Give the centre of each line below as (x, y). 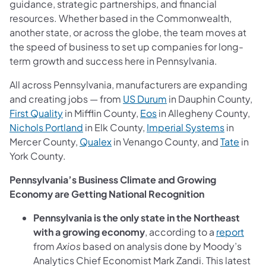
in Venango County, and (166, 141)
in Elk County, (115, 127)
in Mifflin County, (102, 113)
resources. (33, 18)
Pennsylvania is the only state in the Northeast (137, 217)
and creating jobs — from (66, 99)
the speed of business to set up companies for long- (126, 46)
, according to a (180, 232)
